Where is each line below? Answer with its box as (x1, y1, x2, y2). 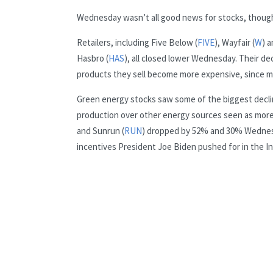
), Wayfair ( (214, 36, 255, 48)
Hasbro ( (77, 52, 108, 64)
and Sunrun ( (77, 124, 124, 136)
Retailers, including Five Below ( (77, 36, 197, 48)
